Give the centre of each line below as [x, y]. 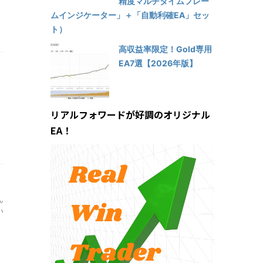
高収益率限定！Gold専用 [165, 49]
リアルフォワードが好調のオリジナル [130, 114]
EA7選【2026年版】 [158, 63]
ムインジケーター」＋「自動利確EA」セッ [130, 15]
